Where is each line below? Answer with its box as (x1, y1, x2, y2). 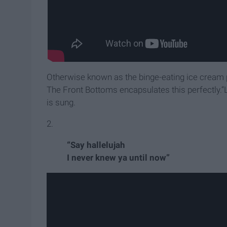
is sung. (47, 97, 75, 107)
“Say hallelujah (67, 139, 125, 150)
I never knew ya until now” (67, 152, 170, 163)
